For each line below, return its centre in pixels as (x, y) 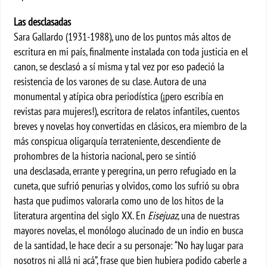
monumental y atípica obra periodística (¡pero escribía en (119, 96)
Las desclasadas (43, 22)
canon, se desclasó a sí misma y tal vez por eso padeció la (119, 66)
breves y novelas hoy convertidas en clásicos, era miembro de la (131, 126)
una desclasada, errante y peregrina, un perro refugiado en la (125, 171)
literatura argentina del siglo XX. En (81, 215)
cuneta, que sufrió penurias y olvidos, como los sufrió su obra (127, 186)
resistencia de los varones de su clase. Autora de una (110, 81)
